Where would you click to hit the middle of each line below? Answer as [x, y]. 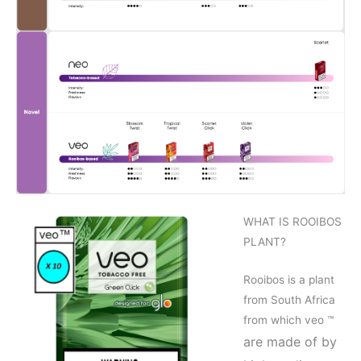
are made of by [290, 341]
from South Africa [289, 299]
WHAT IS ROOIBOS [292, 221]
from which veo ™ [288, 320]
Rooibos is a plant [288, 279]
